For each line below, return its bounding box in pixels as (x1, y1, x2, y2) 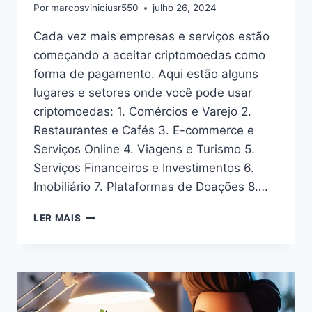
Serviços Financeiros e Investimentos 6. (33, 161, 254, 175)
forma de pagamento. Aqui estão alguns (33, 67, 258, 81)
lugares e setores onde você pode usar (33, 86, 252, 100)
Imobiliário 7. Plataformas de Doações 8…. (33, 180, 268, 194)
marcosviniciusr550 (51, 2, 139, 14)
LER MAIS (33, 212, 81, 224)
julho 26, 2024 (153, 2, 217, 14)
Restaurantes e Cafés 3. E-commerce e (33, 123, 254, 138)
